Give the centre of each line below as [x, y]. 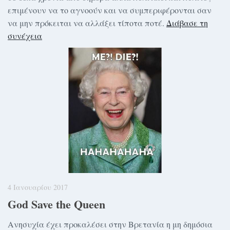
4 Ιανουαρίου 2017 [38, 187]
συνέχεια [25, 35]
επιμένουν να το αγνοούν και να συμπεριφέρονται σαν [110, 10]
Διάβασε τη [187, 23]
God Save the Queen [56, 204]
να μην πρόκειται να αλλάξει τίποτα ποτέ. [87, 23]
